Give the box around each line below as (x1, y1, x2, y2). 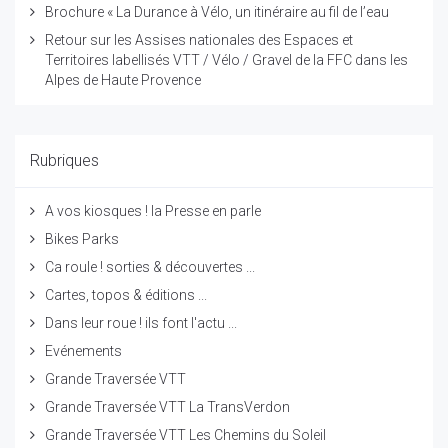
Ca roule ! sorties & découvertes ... (45, 259, 255, 275)
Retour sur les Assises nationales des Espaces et (45, 32, 353, 48)
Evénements (45, 343, 122, 359)
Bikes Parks (45, 231, 119, 247)
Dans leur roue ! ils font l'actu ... (45, 315, 237, 331)
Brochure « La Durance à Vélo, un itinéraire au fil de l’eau (45, 4, 389, 20)
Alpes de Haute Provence (45, 72, 201, 88)
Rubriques (30, 151, 99, 170)
